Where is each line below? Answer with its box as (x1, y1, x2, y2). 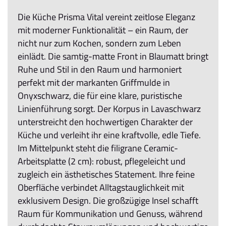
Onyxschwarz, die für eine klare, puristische (18, 88, 182, 102)
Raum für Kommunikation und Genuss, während (18, 206, 203, 220)
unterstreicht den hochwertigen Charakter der (18, 115, 193, 129)
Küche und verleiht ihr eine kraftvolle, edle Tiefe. (18, 128, 201, 142)
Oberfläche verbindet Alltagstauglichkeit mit (18, 180, 184, 194)
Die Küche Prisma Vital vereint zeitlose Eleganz (18, 10, 195, 24)
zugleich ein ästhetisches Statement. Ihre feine (18, 167, 195, 181)
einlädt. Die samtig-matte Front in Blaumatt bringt (18, 49, 208, 63)
